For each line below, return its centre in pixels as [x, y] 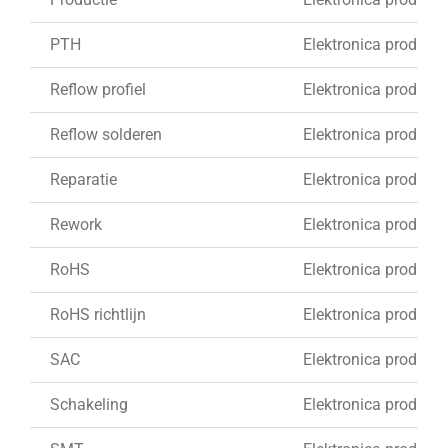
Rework [76, 224]
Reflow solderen [106, 134]
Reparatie [83, 179]
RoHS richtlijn [98, 314]
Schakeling [89, 404]
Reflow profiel [98, 89]
